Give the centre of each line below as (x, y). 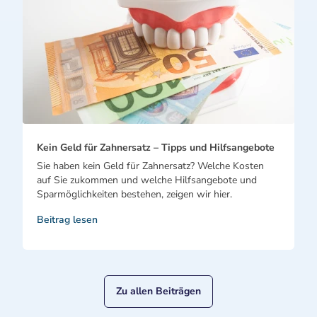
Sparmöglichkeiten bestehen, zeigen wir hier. (134, 194)
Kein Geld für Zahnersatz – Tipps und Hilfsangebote (156, 147)
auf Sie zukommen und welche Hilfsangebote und (147, 180)
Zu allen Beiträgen (158, 291)
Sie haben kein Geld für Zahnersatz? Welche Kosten (150, 166)
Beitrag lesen (67, 219)
